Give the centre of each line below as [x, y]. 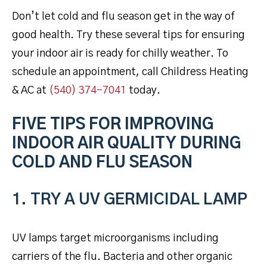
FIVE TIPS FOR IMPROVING [113, 124]
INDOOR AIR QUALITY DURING [126, 143]
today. [143, 90]
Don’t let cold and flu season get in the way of [123, 16]
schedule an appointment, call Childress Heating [130, 72]
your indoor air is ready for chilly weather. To [120, 53]
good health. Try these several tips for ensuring [128, 35]
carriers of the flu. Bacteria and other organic [122, 257]
